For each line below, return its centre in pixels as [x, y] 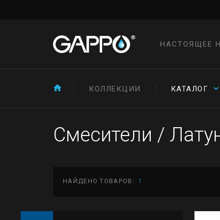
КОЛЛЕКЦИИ [115, 89]
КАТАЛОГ [189, 89]
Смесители [105, 135]
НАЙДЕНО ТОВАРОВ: [99, 181]
